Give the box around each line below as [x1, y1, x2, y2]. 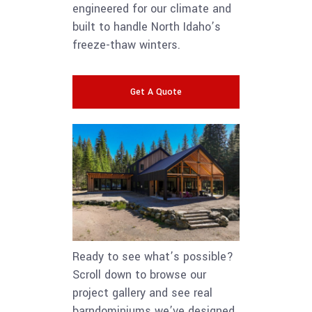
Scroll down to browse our [72, 267, 206, 283]
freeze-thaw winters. [72, 37, 180, 53]
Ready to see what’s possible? [72, 249, 233, 265]
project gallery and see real [72, 285, 212, 301]
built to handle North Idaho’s [72, 19, 221, 35]
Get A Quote [130, 86, 182, 98]
